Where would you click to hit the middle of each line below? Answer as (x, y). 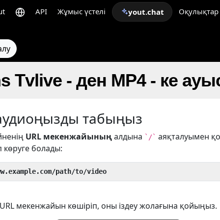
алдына (128, 137)
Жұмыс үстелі (82, 11)
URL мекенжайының (69, 137)
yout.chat (146, 12)
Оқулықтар (199, 11)
